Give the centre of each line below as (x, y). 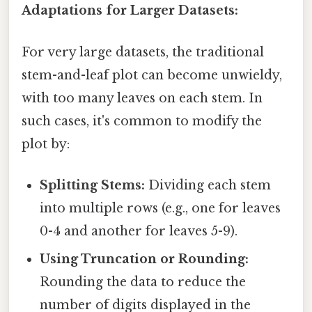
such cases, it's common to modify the (142, 121)
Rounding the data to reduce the (143, 282)
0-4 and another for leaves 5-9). (139, 231)
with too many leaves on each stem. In (142, 98)
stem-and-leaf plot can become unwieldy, (152, 75)
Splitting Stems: (93, 185)
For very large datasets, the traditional (143, 52)
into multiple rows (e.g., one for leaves (161, 208)
